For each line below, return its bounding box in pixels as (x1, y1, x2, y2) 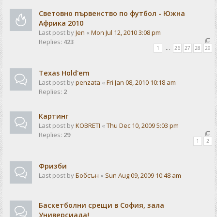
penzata (76, 77, 100, 87)
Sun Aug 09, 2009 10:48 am (105, 171, 181, 180)
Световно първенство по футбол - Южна (39, 8, 185, 18)
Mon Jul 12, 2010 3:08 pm (91, 28, 161, 37)
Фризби (39, 161, 67, 171)
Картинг (39, 111, 68, 121)
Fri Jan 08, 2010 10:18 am (107, 77, 176, 87)
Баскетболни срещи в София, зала (39, 201, 164, 210)
